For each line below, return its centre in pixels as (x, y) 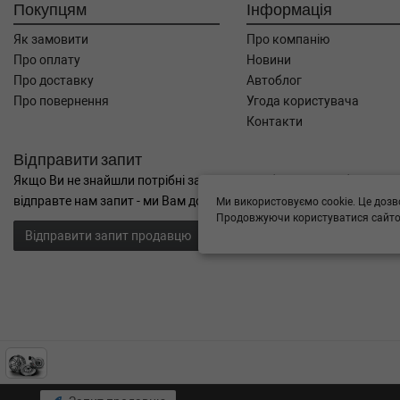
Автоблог (275, 80)
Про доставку (54, 80)
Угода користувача (303, 101)
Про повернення (61, 101)
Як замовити (51, 39)
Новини (269, 60)
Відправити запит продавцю (108, 236)
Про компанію (288, 39)
